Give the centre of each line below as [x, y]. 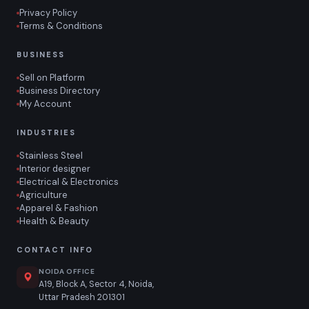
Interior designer [55, 169]
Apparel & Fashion [59, 208]
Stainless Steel [51, 156]
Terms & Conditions [61, 26]
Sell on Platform [52, 78]
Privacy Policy [48, 13]
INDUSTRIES [46, 133]
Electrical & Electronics [69, 182]
